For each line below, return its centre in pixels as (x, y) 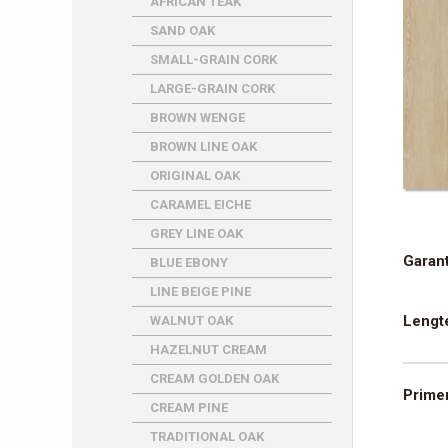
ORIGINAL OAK (195, 175)
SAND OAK (182, 30)
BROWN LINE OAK (203, 146)
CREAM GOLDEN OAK (214, 378)
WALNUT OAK (191, 320)
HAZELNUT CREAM (208, 349)
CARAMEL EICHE (200, 204)
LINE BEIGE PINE (200, 291)
